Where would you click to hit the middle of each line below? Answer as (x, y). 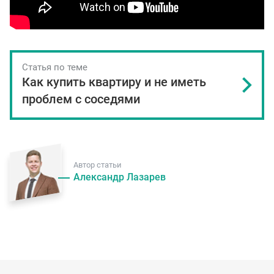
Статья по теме (55, 67)
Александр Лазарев (120, 177)
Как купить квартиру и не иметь (114, 82)
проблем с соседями (81, 99)
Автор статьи (98, 165)
